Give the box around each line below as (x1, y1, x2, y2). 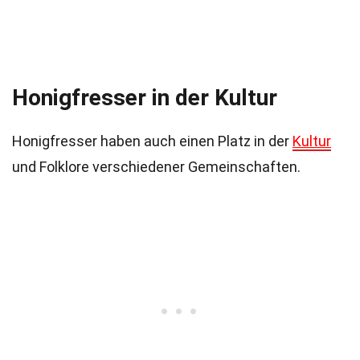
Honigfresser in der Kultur (12, 84, 277, 111)
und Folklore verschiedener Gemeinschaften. (12, 158, 301, 175)
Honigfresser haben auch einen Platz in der (12, 133, 292, 149)
